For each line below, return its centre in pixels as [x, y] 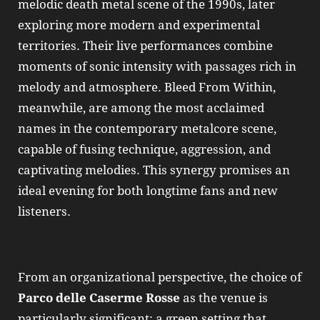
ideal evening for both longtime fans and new [148, 190]
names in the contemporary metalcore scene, [147, 128]
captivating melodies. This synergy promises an [154, 170]
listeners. [44, 211]
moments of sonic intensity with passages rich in [157, 66]
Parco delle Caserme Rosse [99, 298]
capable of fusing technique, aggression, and [144, 149]
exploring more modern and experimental [139, 25]
